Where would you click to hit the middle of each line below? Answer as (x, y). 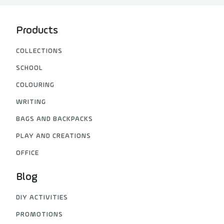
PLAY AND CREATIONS (54, 136)
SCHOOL (30, 68)
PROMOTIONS (40, 215)
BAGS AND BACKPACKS (55, 119)
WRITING (31, 102)
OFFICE (28, 153)
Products (37, 31)
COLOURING (35, 85)
